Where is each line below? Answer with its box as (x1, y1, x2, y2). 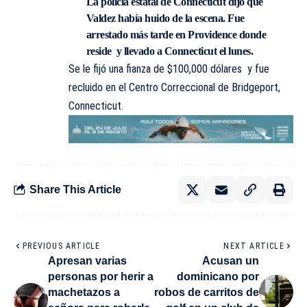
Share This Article (29, 184, 121, 196)
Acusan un (202, 254, 259, 267)
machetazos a (48, 286, 120, 298)
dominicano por (177, 270, 259, 282)
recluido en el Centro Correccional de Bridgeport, (69, 81, 280, 95)
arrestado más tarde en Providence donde (86, 29, 266, 41)
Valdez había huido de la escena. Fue (86, 12, 245, 25)
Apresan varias (48, 254, 127, 267)
